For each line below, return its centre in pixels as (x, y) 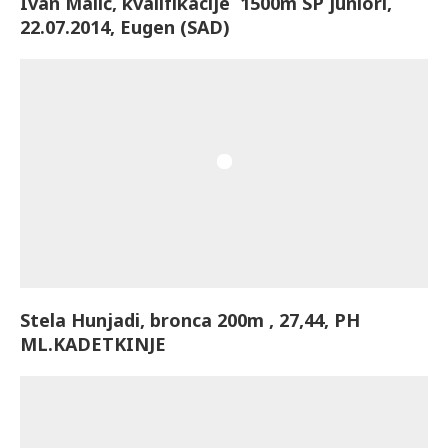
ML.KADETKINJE (93, 344)
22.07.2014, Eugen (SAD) (125, 26)
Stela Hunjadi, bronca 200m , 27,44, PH (190, 320)
